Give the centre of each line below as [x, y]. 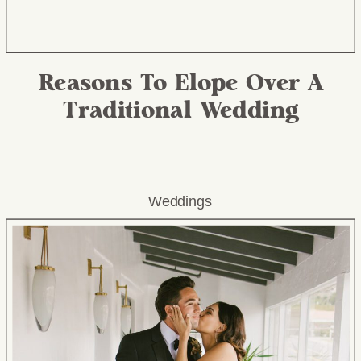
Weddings [180, 201]
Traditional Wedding [181, 111]
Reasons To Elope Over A [181, 83]
